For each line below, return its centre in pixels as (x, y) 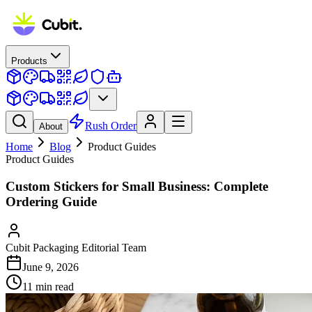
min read (53, 287)
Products (29, 61)
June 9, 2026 (50, 267)
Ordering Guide (51, 201)
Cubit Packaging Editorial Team (76, 248)
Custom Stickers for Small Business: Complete (137, 186)
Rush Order (111, 126)
